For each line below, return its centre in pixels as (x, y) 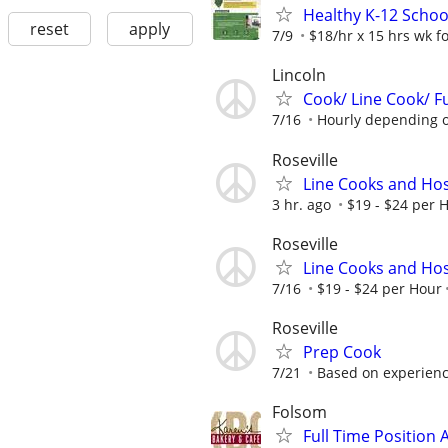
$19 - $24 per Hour (379, 288)
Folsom (299, 412)
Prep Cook (342, 351)
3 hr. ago (301, 204)
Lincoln (299, 75)
